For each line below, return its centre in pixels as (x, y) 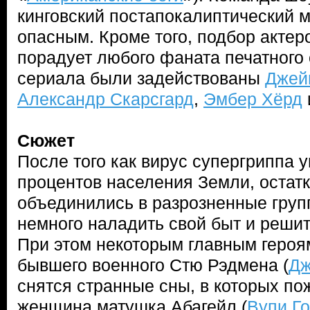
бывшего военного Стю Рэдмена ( (153, 265)
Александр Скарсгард (106, 99)
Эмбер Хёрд (253, 99)
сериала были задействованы (141, 78)
